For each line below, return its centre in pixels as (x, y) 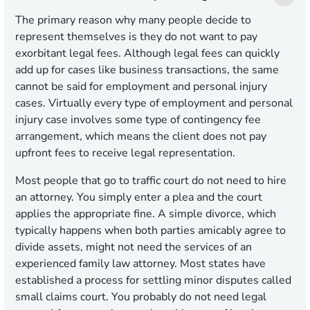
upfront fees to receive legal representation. (125, 153)
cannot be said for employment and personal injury (141, 87)
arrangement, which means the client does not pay (141, 137)
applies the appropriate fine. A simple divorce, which (146, 214)
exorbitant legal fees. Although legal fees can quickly (147, 54)
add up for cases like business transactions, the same (147, 70)
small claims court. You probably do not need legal (141, 297)
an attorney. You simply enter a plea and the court (139, 198)
